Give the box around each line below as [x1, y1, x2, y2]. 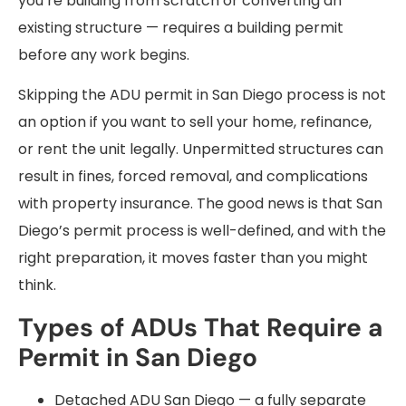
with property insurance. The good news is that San [18, 193, 382, 215]
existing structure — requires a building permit [18, 17, 343, 39]
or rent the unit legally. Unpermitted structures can [18, 139, 383, 160]
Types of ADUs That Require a [18, 310, 382, 344]
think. [18, 275, 56, 296]
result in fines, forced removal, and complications [18, 166, 368, 188]
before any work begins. [18, 44, 189, 66]
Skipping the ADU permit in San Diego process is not [18, 84, 386, 106]
